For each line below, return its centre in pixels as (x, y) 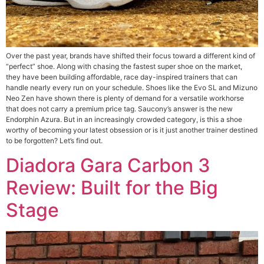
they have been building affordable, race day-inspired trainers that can (122, 77)
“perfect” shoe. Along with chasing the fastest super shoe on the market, (124, 66)
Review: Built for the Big (112, 188)
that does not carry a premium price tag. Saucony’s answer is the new (119, 108)
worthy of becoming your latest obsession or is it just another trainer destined (132, 130)
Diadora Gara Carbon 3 (108, 166)
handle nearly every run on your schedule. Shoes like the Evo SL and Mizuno (132, 87)
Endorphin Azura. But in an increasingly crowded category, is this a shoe (124, 119)
